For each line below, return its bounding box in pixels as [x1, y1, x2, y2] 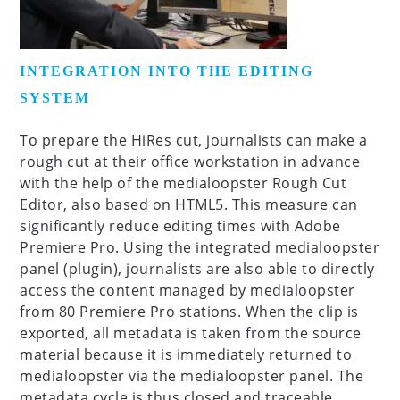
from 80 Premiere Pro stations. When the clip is [20, 302, 359, 321]
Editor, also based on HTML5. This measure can [20, 195, 358, 214]
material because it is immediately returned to [20, 345, 353, 364]
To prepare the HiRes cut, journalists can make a [20, 130, 368, 150]
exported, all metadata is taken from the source [20, 323, 362, 343]
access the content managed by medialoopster [20, 280, 355, 300]
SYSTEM [20, 90, 91, 105]
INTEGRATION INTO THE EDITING [20, 63, 314, 79]
